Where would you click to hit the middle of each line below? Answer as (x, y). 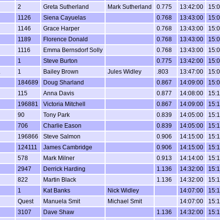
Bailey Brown (61, 71)
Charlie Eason (62, 125)
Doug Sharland (63, 82)
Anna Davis (58, 93)
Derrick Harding (64, 169)
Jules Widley (124, 71)
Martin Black (59, 179)
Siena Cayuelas (64, 17)
